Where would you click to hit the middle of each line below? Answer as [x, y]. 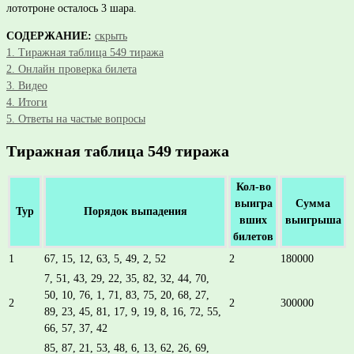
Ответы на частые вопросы [82, 119]
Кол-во [253, 187]
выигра [253, 204]
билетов [253, 237]
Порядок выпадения [135, 212]
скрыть [111, 36]
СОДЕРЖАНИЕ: [49, 36]
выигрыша [313, 220]
